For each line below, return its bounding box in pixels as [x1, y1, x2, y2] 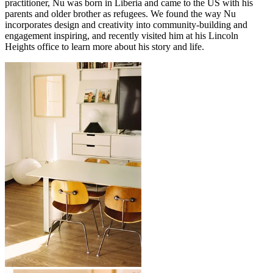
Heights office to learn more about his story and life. [5, 41, 204, 52]
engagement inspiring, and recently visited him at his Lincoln [5, 30, 238, 41]
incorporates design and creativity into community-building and [5, 19, 247, 30]
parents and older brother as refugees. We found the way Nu [5, 8, 236, 19]
